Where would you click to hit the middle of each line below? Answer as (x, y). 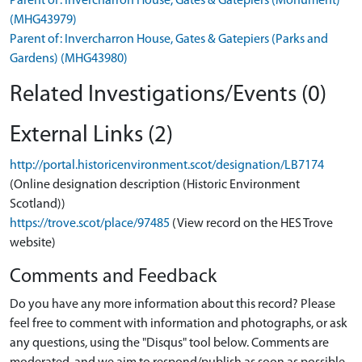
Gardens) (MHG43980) (69, 59)
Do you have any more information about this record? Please (173, 305)
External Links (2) (91, 136)
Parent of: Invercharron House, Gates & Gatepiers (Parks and (169, 40)
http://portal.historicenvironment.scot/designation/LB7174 (167, 166)
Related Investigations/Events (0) (168, 95)
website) (33, 244)
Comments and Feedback (113, 278)
